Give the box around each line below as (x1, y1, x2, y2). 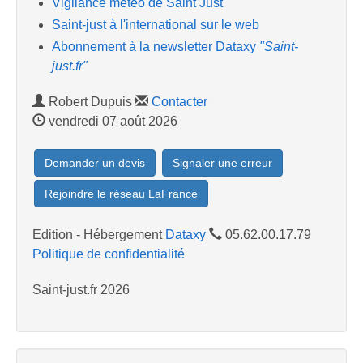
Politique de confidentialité (32, 247, 185, 262)
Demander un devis (45, 156, 145, 170)
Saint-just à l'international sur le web (52, 18, 259, 32)
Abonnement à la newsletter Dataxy (52, 40, 259, 54)
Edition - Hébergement (32, 228, 165, 242)
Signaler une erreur (173, 156, 272, 170)
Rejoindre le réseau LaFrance (45, 187, 198, 201)
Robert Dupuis (45, 95, 135, 109)
